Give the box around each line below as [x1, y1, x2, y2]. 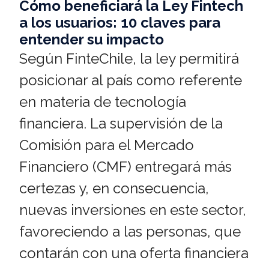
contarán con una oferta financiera [19, 244, 249, 262]
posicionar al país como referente [19, 71, 242, 89]
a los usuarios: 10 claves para [19, 14, 220, 32]
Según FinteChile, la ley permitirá [19, 50, 239, 68]
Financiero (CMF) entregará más [19, 158, 232, 176]
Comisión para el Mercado [19, 136, 194, 154]
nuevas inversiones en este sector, [19, 201, 246, 219]
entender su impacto [19, 31, 164, 49]
